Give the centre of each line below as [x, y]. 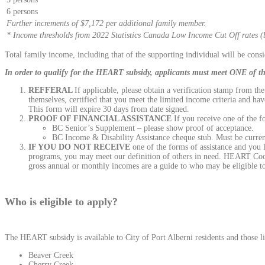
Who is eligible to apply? [61, 202]
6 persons [22, 12]
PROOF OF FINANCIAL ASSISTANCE [100, 119]
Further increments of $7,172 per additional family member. [106, 24]
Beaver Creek [51, 256]
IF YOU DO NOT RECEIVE [79, 147]
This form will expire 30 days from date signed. [109, 109]
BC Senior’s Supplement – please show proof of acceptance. [153, 128]
